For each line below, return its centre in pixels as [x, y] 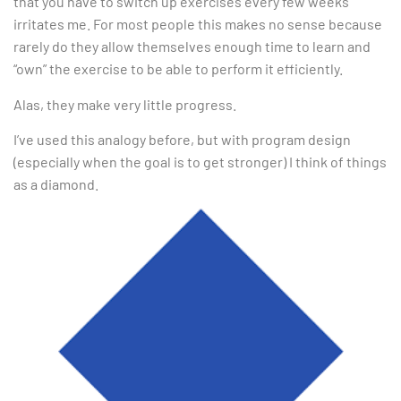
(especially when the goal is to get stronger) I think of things [200, 162]
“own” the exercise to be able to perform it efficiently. [178, 69]
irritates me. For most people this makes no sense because [198, 24]
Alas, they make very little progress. [125, 104]
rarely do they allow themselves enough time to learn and [192, 47]
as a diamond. [56, 184]
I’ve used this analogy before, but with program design [182, 140]
